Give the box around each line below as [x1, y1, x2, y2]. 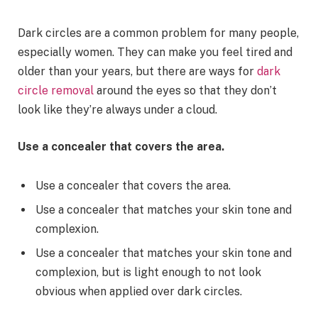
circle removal [18, 84, 94, 97]
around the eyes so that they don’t [94, 84, 277, 97]
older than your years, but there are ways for [18, 65, 257, 78]
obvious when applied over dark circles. [35, 285, 242, 299]
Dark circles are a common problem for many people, [18, 26, 299, 40]
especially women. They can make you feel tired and [18, 45, 292, 59]
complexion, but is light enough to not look [35, 265, 261, 280]
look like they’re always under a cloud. [18, 103, 217, 116]
